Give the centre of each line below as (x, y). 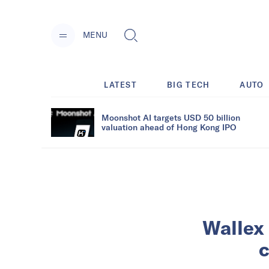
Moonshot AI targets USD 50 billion (171, 117)
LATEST (121, 84)
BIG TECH (189, 84)
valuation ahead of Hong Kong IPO (169, 127)
